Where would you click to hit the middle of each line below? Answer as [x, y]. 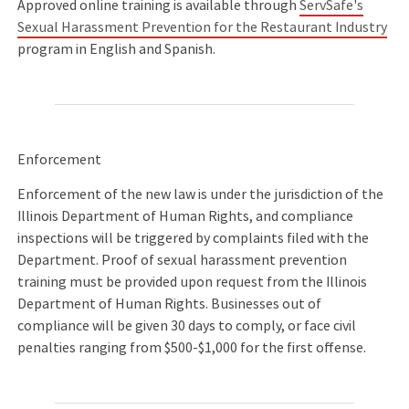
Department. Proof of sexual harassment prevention [183, 261]
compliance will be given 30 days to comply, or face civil [187, 326]
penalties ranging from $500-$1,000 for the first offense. [195, 348]
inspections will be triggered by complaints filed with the [194, 239]
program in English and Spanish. [118, 50]
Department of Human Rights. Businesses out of [170, 304]
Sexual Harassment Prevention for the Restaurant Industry [203, 28]
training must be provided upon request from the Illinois [193, 283]
